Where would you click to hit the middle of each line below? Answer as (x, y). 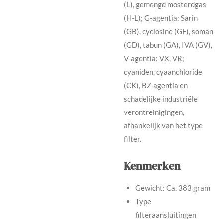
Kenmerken (152, 166)
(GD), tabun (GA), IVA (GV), (168, 45)
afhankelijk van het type (163, 125)
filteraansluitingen (166, 214)
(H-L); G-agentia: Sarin (161, 18)
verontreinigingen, (154, 112)
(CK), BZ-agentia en (156, 85)
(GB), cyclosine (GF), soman (168, 31)
